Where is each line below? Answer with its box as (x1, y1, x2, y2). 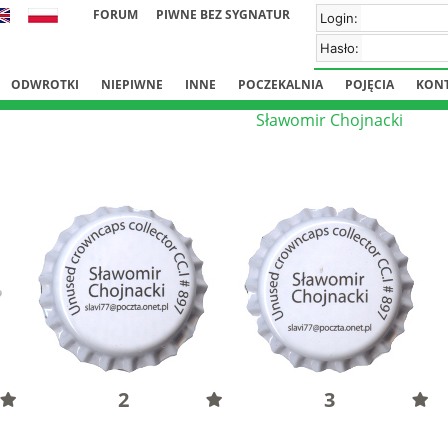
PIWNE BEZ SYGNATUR (156, 6, 290, 23)
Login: (320, 10, 358, 26)
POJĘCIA (345, 76, 394, 93)
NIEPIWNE (101, 76, 163, 93)
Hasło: (320, 40, 359, 56)
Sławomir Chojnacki (255, 109, 403, 131)
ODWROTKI (11, 76, 79, 93)
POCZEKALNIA (238, 76, 323, 93)
